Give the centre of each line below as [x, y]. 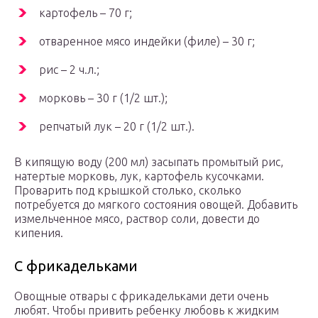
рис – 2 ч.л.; [69, 70]
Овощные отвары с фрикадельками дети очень [141, 296]
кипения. [39, 233]
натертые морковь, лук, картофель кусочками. [139, 176]
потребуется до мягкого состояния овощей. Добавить [156, 205]
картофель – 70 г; [86, 13]
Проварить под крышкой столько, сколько [128, 191]
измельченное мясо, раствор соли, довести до [137, 219]
